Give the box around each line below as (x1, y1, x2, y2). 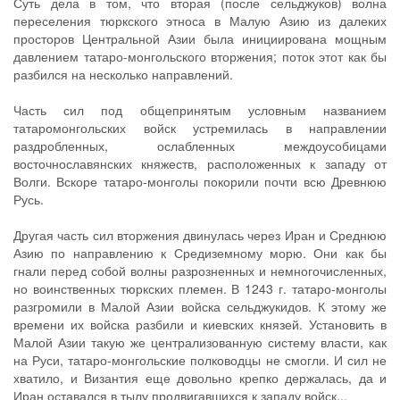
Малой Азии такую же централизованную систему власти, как (13, 333, 387, 351)
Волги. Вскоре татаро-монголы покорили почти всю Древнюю (13, 172, 387, 190)
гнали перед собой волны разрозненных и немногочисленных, (13, 262, 387, 279)
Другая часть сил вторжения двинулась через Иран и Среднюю (13, 226, 387, 244)
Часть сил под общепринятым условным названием (13, 101, 387, 119)
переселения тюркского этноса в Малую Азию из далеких (13, 12, 387, 29)
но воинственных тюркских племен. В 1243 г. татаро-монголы (13, 279, 387, 297)
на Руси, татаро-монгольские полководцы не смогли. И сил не (13, 351, 387, 369)
